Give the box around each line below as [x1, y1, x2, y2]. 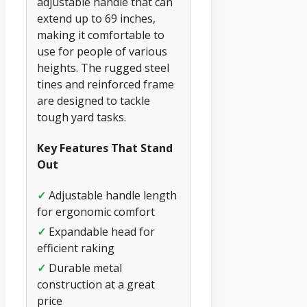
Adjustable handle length [46, 188, 177, 204]
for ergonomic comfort [37, 204, 155, 220]
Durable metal [46, 260, 122, 276]
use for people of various [37, 43, 167, 59]
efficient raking [37, 241, 114, 256]
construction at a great [37, 277, 155, 293]
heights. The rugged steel [37, 60, 169, 75]
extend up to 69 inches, [37, 10, 156, 26]
